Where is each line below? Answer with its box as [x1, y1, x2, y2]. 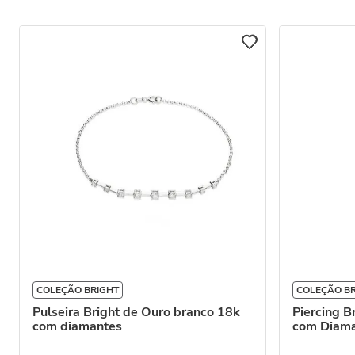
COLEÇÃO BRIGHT [36, 284, 119, 296]
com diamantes [32, 318, 122, 335]
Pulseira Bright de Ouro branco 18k [32, 303, 240, 321]
